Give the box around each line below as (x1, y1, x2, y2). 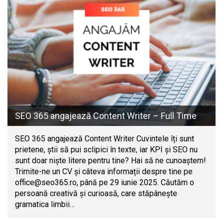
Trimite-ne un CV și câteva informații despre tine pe (15, 166, 193, 176)
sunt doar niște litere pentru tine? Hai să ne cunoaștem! (15, 155, 206, 165)
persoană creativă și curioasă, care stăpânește (15, 188, 177, 198)
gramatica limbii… (15, 199, 75, 209)
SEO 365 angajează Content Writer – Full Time (15, 110, 197, 121)
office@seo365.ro (15, 177, 77, 187)
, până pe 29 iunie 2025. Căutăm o (77, 177, 194, 187)
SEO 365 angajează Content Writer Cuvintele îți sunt (15, 133, 194, 143)
